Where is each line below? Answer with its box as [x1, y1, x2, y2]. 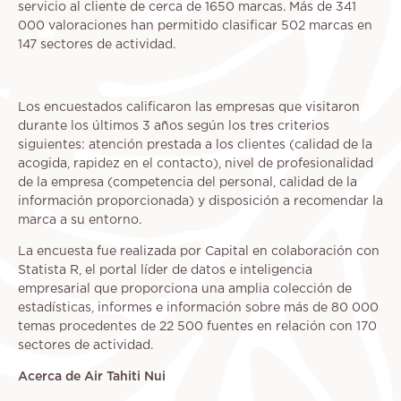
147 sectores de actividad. [18, 39, 179, 51]
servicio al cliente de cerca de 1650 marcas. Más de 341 [18, 2, 356, 13]
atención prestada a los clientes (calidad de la [89, 140, 372, 151]
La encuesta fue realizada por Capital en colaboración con [18, 246, 380, 258]
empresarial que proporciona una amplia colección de [18, 284, 352, 295]
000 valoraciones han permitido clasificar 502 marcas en [18, 21, 372, 32]
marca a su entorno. [18, 215, 141, 226]
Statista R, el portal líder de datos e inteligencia [18, 265, 312, 277]
